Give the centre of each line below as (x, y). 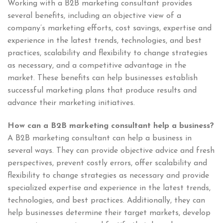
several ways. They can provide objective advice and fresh (111, 151)
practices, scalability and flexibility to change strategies (108, 54)
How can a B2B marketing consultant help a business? (111, 126)
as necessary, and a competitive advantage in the (97, 66)
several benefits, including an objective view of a (94, 16)
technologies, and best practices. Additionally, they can (106, 201)
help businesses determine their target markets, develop (109, 213)
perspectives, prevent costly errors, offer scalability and (107, 164)
